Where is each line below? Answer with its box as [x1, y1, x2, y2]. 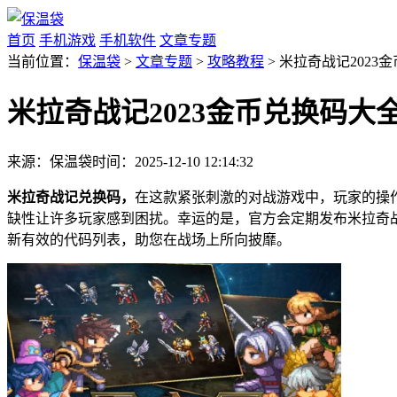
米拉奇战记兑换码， [7, 189, 135, 205]
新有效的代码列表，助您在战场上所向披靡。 [7, 231, 291, 247]
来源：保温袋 [7, 153, 92, 169]
